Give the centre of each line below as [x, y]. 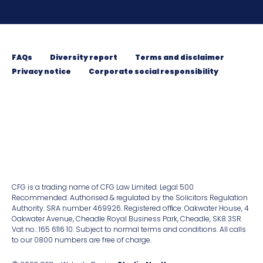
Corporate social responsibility [154, 72]
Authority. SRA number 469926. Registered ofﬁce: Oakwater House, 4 [130, 208]
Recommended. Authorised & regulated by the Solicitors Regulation [130, 198]
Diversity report [84, 58]
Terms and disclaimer [180, 58]
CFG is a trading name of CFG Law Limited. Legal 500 [103, 187]
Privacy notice [41, 72]
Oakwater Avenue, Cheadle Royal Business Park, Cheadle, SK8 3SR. [127, 219]
